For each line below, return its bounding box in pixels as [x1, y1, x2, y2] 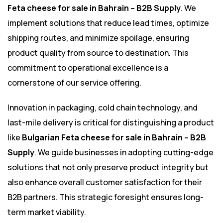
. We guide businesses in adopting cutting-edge [34, 147, 214, 158]
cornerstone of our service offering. [7, 77, 141, 89]
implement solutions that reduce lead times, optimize [7, 17, 209, 29]
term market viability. [7, 207, 86, 218]
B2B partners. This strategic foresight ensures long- [7, 192, 204, 203]
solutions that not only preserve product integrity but [7, 162, 209, 173]
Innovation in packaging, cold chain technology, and [7, 102, 198, 113]
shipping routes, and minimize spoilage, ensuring [7, 32, 189, 44]
